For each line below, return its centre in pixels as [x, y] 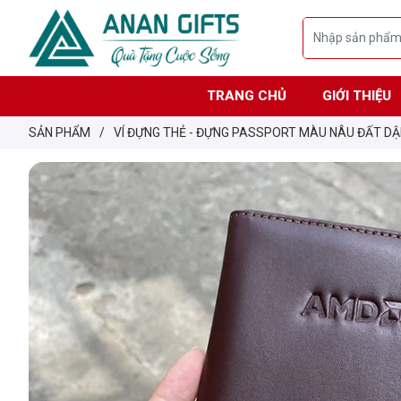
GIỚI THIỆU [356, 95]
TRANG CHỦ [246, 95]
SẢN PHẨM [60, 132]
